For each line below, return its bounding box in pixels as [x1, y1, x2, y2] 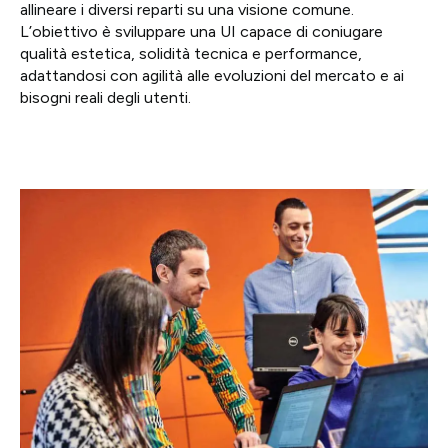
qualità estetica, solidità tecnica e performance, [20, 44, 362, 64]
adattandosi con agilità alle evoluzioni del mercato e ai [20, 66, 404, 86]
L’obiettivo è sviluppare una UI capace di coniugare [20, 22, 383, 42]
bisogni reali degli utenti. [20, 88, 191, 108]
